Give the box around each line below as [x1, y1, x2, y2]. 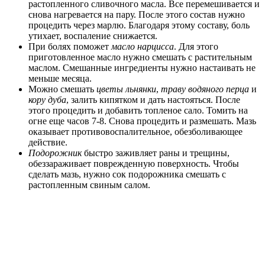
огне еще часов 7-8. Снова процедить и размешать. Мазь [28, 116, 256, 127]
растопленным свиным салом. [28, 180, 150, 190]
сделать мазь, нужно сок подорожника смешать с [28, 169, 226, 180]
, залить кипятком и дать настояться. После [66, 95, 240, 105]
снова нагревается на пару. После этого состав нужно [28, 9, 245, 20]
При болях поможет [28, 41, 111, 52]
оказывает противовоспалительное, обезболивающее [28, 127, 243, 137]
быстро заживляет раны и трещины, [82, 148, 230, 159]
